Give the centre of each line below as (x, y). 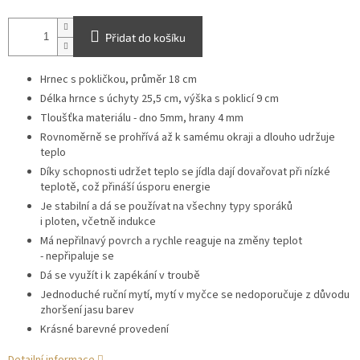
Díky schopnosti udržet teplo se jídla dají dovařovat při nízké (185, 172)
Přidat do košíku (145, 38)
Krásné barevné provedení (104, 330)
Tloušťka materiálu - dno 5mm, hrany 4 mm (142, 119)
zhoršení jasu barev (87, 311)
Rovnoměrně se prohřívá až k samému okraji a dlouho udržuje (188, 138)
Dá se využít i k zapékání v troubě (120, 276)
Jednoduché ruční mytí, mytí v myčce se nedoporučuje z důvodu (195, 295)
